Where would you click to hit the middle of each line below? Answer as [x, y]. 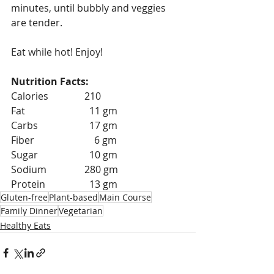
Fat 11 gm [101, 111]
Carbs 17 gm [101, 126]
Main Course [125, 198]
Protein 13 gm [101, 184]
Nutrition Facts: [50, 82]
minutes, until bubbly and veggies [90, 8]
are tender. [38, 23]
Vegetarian [81, 211]
